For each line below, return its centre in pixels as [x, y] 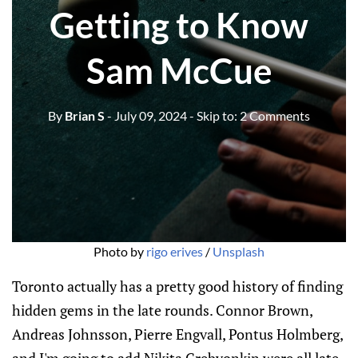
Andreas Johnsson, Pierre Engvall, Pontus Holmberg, [177, 334]
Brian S [84, 115]
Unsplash [239, 251]
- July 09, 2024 [147, 115]
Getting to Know [179, 24]
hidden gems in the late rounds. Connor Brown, [162, 310]
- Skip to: [215, 115]
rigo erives [175, 251]
